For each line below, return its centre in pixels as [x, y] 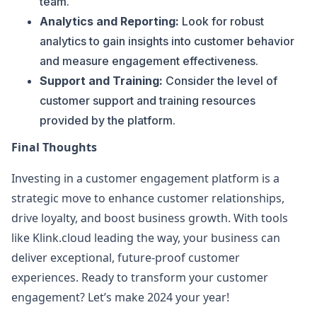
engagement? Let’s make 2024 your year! [120, 297]
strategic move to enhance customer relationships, [148, 198]
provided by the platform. [108, 120]
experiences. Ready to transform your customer [140, 277]
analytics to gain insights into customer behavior [167, 41]
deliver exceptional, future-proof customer [126, 258]
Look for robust [221, 21]
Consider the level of [220, 81]
